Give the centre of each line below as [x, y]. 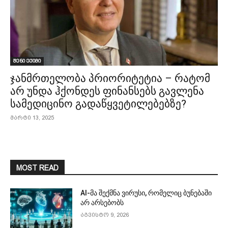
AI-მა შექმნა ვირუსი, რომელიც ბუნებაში [146, 193]
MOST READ [37, 168]
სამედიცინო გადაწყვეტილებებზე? [98, 104]
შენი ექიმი [27, 61]
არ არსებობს [102, 203]
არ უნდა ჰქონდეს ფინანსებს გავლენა [107, 91]
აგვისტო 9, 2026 [105, 215]
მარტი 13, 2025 [32, 118]
